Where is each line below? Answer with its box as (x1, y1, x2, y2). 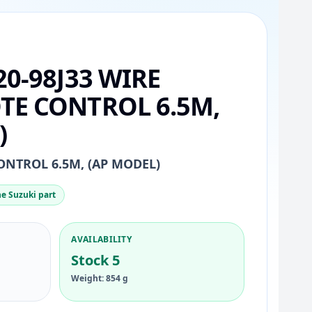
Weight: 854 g (71, 272, 129, 284)
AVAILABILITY (71, 233, 132, 245)
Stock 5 (71, 251, 120, 270)
